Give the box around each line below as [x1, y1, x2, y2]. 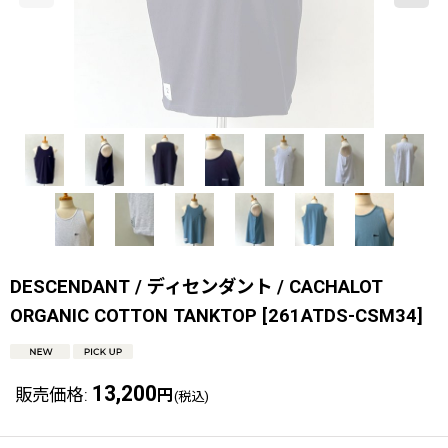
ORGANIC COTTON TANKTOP [10, 304, 257, 326]
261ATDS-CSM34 [268, 304, 417, 326]
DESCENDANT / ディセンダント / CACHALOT [10, 275, 383, 297]
